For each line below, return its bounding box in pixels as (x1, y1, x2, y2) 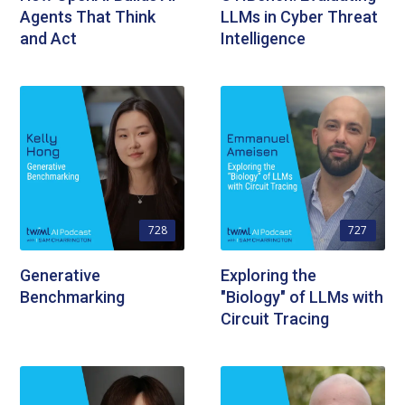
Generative (20, 265, 101, 285)
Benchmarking (20, 287, 126, 306)
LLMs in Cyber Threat (221, 7, 378, 27)
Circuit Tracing (221, 308, 329, 328)
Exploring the (221, 265, 316, 285)
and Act (20, 29, 78, 49)
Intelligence (221, 29, 306, 49)
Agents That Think (20, 7, 156, 27)
